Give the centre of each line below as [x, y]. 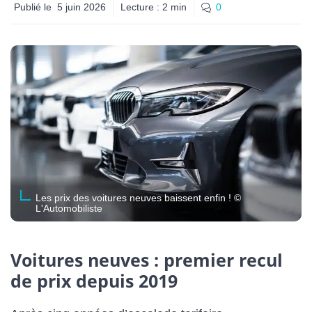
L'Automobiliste [69, 208]
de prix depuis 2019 [94, 280]
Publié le [33, 7]
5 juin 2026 [81, 7]
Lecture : [141, 7]
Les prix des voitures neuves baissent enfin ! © [138, 197]
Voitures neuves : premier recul [147, 259]
